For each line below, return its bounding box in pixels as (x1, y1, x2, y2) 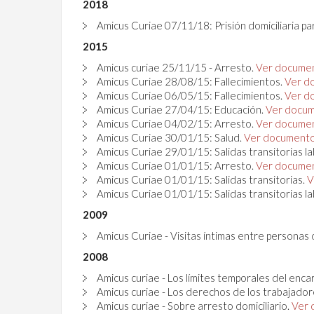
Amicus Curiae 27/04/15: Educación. (97, 103, 266, 116)
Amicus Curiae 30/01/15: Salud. (97, 131, 244, 144)
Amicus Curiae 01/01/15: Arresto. (97, 159, 256, 172)
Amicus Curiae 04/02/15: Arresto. (97, 117, 256, 130)
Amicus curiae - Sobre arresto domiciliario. (97, 299, 292, 313)
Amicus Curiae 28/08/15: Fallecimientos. (97, 75, 285, 88)
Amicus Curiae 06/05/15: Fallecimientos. (97, 89, 285, 102)
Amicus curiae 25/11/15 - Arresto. (97, 61, 256, 74)
